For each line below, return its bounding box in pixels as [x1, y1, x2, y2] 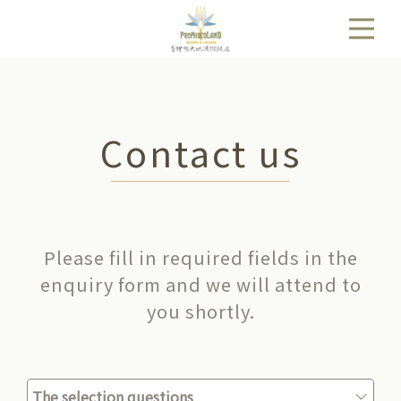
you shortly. [146, 297, 255, 324]
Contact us [99, 125, 302, 178]
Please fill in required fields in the [43, 243, 358, 270]
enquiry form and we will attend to [39, 270, 362, 297]
